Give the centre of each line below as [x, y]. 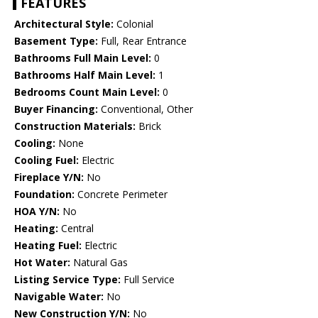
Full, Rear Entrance [142, 41]
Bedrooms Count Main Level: [87, 92]
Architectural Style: [64, 24]
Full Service [148, 280]
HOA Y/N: [37, 212]
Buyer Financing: [56, 109]
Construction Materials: [75, 126]
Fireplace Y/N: [49, 177]
